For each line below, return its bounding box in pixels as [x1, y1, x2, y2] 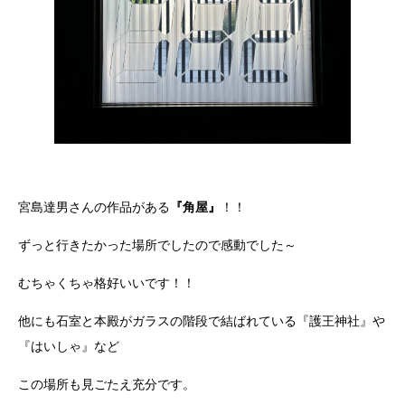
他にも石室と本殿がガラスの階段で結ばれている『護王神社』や [18, 314, 385, 329]
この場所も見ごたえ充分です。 [18, 377, 195, 392]
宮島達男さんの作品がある [18, 200, 170, 215]
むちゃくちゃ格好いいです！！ [18, 276, 195, 291]
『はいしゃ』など [18, 339, 119, 354]
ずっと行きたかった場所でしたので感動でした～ [18, 238, 297, 253]
